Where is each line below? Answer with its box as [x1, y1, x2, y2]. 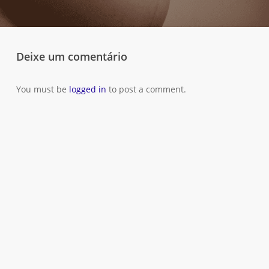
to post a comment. [106, 83, 186, 95]
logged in [68, 83, 106, 95]
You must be [16, 83, 69, 95]
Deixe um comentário [16, 49, 127, 64]
